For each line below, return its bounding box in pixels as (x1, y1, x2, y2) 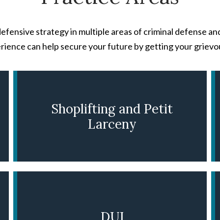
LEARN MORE (90, 194, 128, 202)
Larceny (87, 115, 137, 132)
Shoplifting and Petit (51, 100, 173, 117)
